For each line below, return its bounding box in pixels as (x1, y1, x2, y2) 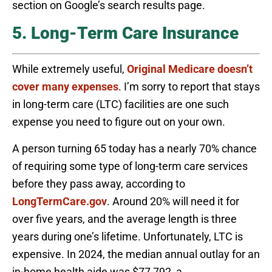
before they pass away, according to (12, 177, 185, 191)
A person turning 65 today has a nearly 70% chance (12, 142, 257, 155)
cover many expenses (12, 80, 118, 93)
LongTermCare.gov (12, 195, 107, 208)
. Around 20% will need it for (107, 195, 239, 208)
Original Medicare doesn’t (127, 63, 253, 76)
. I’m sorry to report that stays (118, 80, 260, 93)
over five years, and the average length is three (12, 212, 237, 226)
